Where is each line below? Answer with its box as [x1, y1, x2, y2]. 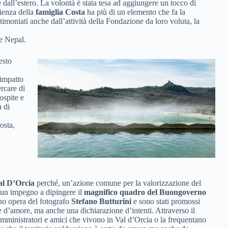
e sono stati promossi [131, 197, 200, 206]
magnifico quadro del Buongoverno [84, 188, 206, 196]
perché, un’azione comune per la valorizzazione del [35, 179, 201, 187]
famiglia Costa [36, 8, 85, 16]
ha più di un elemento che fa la [85, 8, 185, 16]
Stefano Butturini [71, 197, 131, 206]
